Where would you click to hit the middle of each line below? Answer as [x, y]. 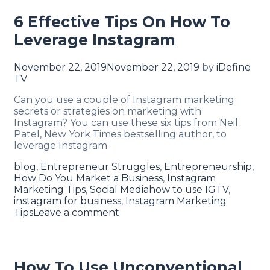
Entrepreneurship [208, 166]
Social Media [119, 189]
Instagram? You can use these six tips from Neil [126, 122]
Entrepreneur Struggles [100, 166]
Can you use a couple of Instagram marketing [124, 99]
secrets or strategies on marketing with [108, 111]
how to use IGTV [189, 189]
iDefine [234, 67]
